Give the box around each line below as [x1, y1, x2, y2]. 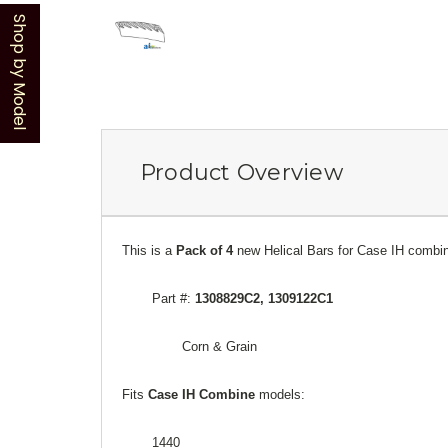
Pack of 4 [176, 242, 237, 258]
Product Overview [139, 158, 343, 186]
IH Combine [182, 386, 259, 402]
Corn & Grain [182, 338, 257, 354]
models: [259, 386, 309, 402]
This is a [122, 242, 176, 258]
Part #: [152, 290, 195, 306]
